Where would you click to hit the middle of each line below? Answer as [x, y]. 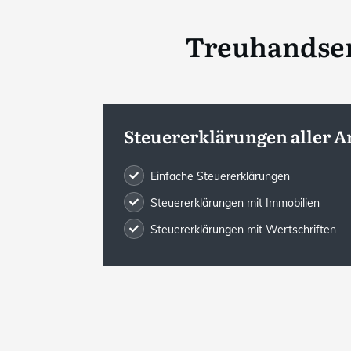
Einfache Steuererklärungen [222, 176]
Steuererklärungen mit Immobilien [235, 203]
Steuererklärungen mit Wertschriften [244, 229]
